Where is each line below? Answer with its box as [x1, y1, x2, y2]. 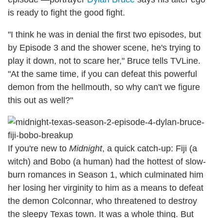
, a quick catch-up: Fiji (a [102, 144, 197, 154]
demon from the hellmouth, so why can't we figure [8, 82, 200, 92]
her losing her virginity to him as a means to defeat [8, 183, 203, 193]
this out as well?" [8, 95, 73, 106]
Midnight [69, 144, 102, 154]
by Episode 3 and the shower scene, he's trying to [8, 43, 200, 53]
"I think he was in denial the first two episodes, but [8, 30, 201, 40]
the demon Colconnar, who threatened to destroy [8, 196, 197, 206]
